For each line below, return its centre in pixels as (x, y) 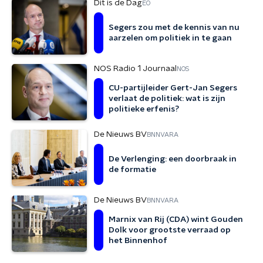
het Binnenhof (138, 241)
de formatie (132, 170)
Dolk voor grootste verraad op (170, 230)
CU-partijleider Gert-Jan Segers (173, 88)
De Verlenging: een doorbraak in (173, 159)
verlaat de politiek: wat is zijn (167, 99)
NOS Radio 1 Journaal (135, 69)
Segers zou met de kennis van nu (174, 28)
